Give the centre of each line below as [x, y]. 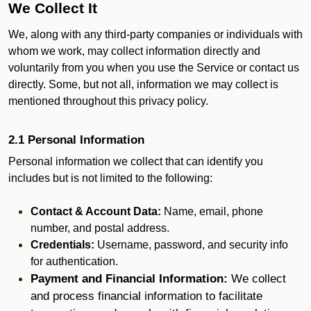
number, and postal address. [100, 228]
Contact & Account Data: [96, 211]
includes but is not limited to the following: [110, 178]
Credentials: [62, 245]
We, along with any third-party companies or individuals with [155, 34]
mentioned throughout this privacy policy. [110, 101]
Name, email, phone [212, 211]
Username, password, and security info [191, 245]
